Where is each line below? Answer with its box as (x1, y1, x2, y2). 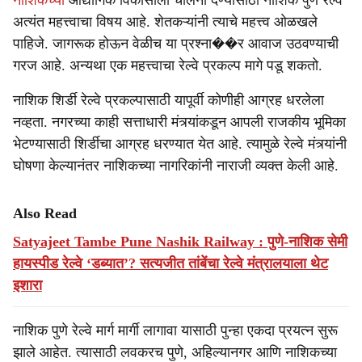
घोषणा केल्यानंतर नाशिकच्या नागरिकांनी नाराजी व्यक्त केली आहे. (13, 158, 339, 174)
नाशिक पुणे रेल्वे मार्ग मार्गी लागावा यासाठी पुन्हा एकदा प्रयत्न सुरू (13, 322, 338, 339)
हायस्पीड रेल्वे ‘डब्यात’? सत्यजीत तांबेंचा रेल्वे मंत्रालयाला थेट (13, 255, 328, 271)
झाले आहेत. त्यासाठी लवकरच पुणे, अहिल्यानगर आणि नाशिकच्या (13, 344, 337, 360)
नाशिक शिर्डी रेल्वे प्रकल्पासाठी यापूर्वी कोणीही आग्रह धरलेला (13, 92, 324, 108)
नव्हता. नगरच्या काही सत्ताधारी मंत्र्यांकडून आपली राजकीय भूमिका (13, 114, 346, 130)
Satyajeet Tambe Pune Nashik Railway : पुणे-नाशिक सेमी (13, 234, 347, 250)
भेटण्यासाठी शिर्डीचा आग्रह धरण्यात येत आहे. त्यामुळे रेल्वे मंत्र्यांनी (13, 136, 347, 152)
